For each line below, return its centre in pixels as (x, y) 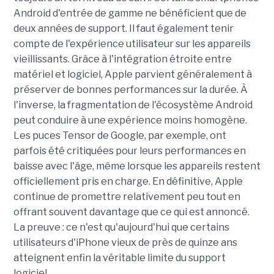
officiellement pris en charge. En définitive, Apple (128, 182)
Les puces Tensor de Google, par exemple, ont (120, 136)
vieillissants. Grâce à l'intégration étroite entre (122, 59)
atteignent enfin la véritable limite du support (119, 258)
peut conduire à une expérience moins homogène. (130, 120)
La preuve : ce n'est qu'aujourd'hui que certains (121, 228)
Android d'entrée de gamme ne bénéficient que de (130, 13)
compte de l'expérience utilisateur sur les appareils (132, 44)
